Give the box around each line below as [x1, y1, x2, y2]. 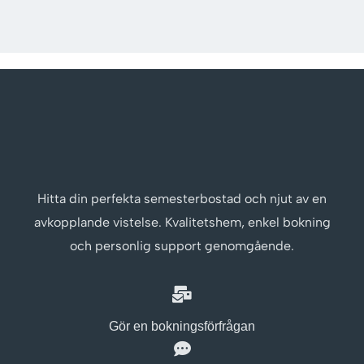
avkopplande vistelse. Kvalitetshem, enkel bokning [33, 214, 331, 231]
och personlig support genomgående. [70, 238, 294, 254]
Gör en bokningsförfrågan [109, 319, 255, 334]
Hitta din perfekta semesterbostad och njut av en [37, 191, 327, 207]
